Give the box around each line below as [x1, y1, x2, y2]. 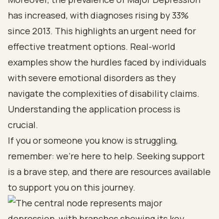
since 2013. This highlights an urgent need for [8, 25, 196, 37]
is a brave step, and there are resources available [8, 166, 211, 177]
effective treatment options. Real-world [8, 41, 175, 52]
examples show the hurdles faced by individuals [8, 56, 206, 68]
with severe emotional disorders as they [8, 72, 176, 84]
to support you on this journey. [8, 181, 135, 193]
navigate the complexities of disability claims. [8, 88, 199, 99]
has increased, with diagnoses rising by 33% [8, 9, 189, 21]
